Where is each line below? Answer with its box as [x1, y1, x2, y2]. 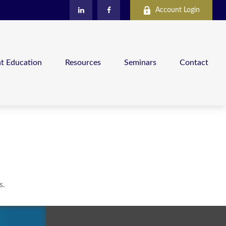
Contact [180, 59, 209, 67]
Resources [65, 59, 101, 67]
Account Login [155, 6, 200, 14]
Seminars [124, 59, 157, 67]
